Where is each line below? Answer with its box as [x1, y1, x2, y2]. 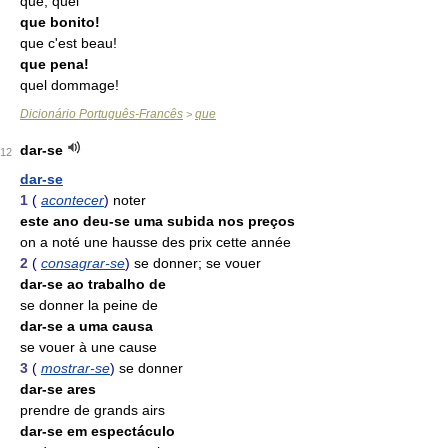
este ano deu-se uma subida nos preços [20, 213, 295, 229]
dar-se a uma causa [20, 318, 153, 334]
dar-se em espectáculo [20, 423, 175, 439]
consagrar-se [41, 255, 125, 271]
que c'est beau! [20, 35, 117, 51]
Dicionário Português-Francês [20, 107, 183, 121]
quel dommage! [20, 77, 119, 93]
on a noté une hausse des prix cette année [20, 234, 291, 250]
